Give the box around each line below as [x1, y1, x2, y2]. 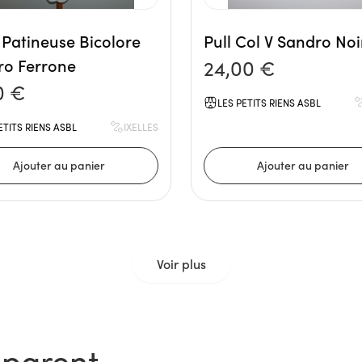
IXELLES [124, 120, 158, 133]
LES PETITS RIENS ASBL [217, 95, 321, 109]
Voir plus [156, 255, 206, 272]
